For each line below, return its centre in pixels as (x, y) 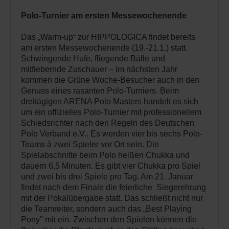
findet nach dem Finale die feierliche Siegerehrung (114, 187)
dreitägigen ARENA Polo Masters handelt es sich (110, 101)
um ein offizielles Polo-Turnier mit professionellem (111, 112)
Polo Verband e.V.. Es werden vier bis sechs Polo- (112, 133)
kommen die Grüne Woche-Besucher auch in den (110, 80)
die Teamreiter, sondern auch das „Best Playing (106, 209)
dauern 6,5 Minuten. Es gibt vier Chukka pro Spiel (111, 166)
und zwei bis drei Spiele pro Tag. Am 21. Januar (107, 176)
